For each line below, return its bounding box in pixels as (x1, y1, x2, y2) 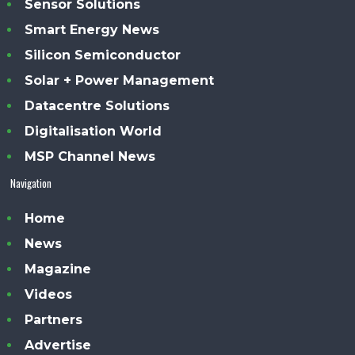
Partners (25, 311, 83, 327)
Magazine (25, 261, 92, 277)
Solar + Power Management (25, 72, 215, 88)
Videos (25, 286, 73, 302)
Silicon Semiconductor (25, 47, 181, 63)
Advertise (25, 337, 92, 353)
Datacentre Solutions (25, 97, 170, 113)
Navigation (10, 174, 52, 191)
